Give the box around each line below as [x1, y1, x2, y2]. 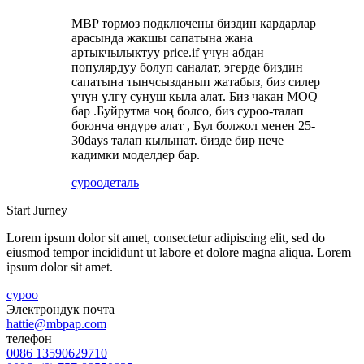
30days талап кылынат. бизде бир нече [71, 132, 284, 147]
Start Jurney [6, 202, 67, 217]
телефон [6, 331, 52, 345]
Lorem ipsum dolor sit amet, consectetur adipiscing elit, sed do [6, 230, 325, 245]
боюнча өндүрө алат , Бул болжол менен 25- [71, 118, 315, 132]
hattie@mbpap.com [6, 316, 106, 331]
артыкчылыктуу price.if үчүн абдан [71, 45, 264, 59]
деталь [103, 175, 139, 189]
